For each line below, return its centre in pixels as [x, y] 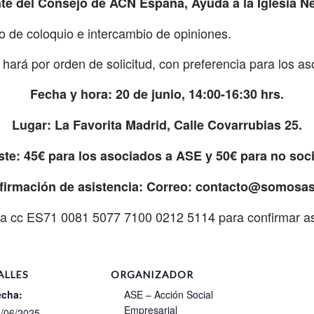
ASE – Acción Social [168, 294]
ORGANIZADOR [152, 274]
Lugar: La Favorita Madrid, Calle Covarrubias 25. [157, 124]
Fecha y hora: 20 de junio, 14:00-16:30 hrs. [157, 94]
